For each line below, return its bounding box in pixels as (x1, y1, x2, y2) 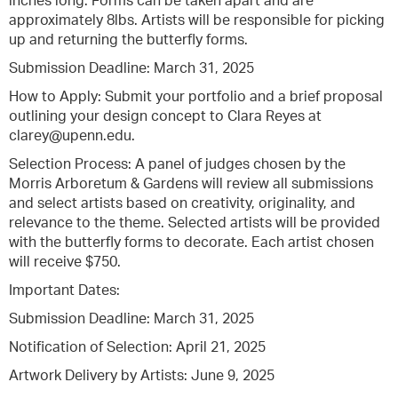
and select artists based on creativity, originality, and (9, 196, 355, 211)
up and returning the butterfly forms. (9, 33, 255, 47)
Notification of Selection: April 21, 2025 (9, 340, 266, 354)
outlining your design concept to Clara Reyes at (9, 109, 322, 123)
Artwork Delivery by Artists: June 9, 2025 (9, 369, 275, 383)
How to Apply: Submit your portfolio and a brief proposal (9, 90, 383, 104)
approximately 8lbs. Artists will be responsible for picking (9, 13, 385, 28)
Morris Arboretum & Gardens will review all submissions (9, 177, 373, 191)
